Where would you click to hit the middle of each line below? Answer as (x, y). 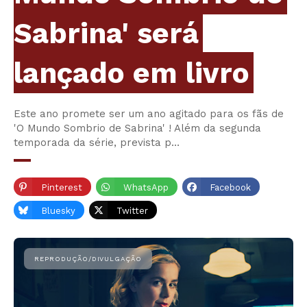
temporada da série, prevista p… (97, 143)
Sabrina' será (106, 34)
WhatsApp (146, 188)
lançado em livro (132, 73)
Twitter (132, 211)
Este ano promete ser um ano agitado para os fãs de (149, 114)
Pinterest (62, 188)
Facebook (230, 188)
